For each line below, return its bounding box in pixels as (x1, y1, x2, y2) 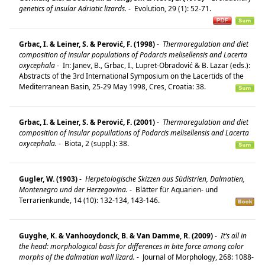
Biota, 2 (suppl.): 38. (63, 138, 132, 148)
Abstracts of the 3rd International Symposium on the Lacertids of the (19, 70, 244, 81)
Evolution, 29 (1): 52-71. (132, 3, 215, 14)
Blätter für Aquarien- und (134, 184, 218, 195)
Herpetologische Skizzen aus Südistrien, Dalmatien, (83, 173, 245, 184)
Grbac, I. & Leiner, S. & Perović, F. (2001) (19, 117, 155, 127)
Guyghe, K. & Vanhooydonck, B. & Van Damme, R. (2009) (19, 230, 213, 241)
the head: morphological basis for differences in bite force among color (19, 241, 244, 251)
